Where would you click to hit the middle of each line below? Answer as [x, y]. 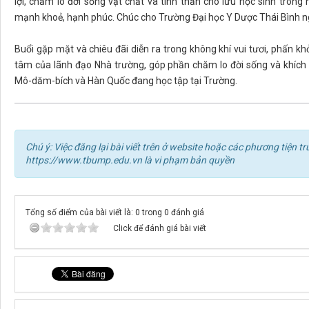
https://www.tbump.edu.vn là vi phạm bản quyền [130, 160]
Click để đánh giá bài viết [160, 229]
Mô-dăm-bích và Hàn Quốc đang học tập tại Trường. [126, 81]
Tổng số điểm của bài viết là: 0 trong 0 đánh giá [115, 213]
